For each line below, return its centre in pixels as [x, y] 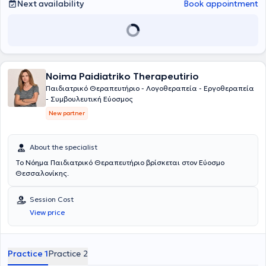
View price [47, 212]
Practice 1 [28, 254]
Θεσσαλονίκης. [42, 173]
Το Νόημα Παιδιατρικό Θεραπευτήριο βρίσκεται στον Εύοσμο [120, 162]
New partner [67, 113]
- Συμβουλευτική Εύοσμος [89, 99]
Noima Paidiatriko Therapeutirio [122, 76]
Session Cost [52, 199]
